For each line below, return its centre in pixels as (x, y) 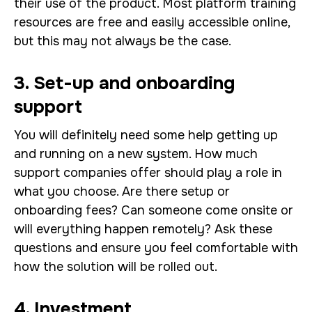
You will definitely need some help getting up (146, 135)
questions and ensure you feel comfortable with (156, 248)
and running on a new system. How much (136, 154)
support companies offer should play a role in (148, 173)
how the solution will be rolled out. (117, 267)
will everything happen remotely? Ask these (143, 229)
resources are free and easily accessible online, (152, 22)
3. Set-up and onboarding (124, 83)
